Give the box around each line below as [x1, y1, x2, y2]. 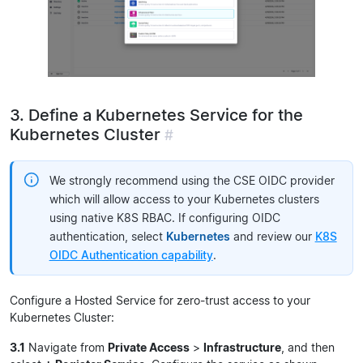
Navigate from [25, 340, 108, 355]
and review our [229, 229, 315, 244]
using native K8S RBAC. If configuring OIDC [49, 211, 280, 225]
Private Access [108, 340, 190, 355]
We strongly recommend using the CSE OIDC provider [49, 173, 335, 188]
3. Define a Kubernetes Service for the [10, 104, 303, 125]
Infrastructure [203, 340, 281, 355]
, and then [281, 340, 335, 355]
